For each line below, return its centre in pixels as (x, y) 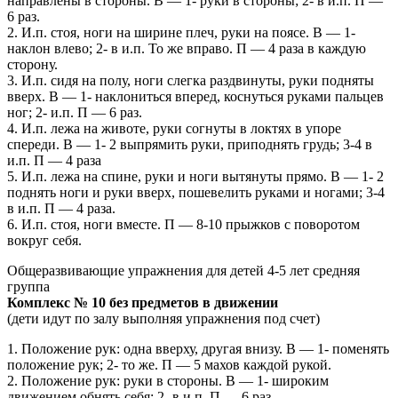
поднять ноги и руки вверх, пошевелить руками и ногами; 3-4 (196, 193)
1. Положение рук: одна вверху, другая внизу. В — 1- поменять (198, 349)
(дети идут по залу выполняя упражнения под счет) (163, 319)
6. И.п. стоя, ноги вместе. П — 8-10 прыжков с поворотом (183, 225)
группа (28, 287)
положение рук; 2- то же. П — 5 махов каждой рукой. (169, 365)
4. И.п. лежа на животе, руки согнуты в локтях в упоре (174, 129)
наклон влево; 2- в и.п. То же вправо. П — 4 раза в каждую (187, 49)
